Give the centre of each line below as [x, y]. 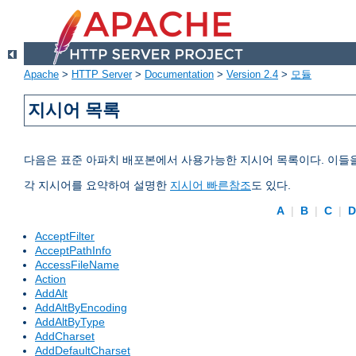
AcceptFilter [65, 236]
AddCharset [65, 337]
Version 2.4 [252, 75]
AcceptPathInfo [73, 251]
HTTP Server [102, 75]
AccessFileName [77, 265]
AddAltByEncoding [81, 308]
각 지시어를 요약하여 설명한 [97, 186]
